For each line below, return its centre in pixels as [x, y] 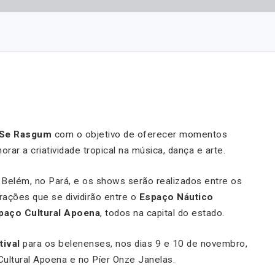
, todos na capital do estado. [162, 213]
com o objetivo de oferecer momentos [139, 134]
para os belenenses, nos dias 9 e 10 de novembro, [135, 243]
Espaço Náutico [176, 197]
